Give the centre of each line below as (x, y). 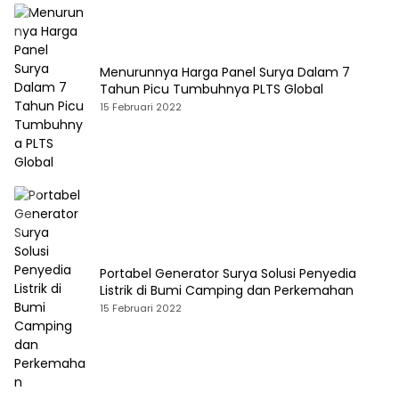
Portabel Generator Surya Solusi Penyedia (228, 273)
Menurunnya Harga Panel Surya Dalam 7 (225, 72)
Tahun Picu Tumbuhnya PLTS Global (212, 89)
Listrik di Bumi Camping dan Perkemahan (227, 290)
